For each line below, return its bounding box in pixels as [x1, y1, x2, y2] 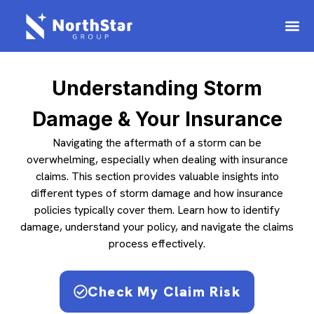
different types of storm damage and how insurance [31, 186, 283, 201]
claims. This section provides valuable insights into [35, 169, 279, 184]
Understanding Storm [52, 76, 262, 101]
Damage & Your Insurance [32, 107, 282, 132]
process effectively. [109, 236, 205, 252]
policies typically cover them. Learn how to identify [34, 203, 280, 218]
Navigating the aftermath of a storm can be [53, 135, 261, 151]
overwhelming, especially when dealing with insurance [26, 152, 288, 168]
